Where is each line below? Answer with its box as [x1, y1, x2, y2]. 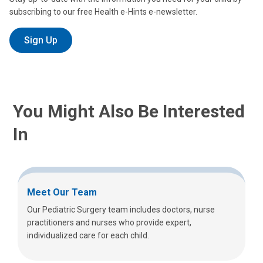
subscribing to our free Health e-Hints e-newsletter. [9, 7, 199, 17]
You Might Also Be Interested [13, 101, 245, 122]
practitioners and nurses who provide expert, [27, 218, 191, 228]
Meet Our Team [27, 187, 97, 198]
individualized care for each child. [27, 231, 149, 241]
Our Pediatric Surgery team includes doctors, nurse [27, 205, 215, 215]
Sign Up [24, 34, 58, 46]
